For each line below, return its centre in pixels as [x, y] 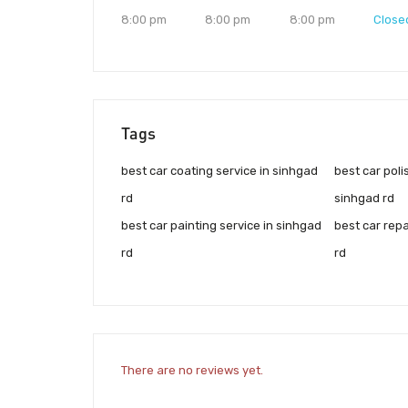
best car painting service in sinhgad [221, 226]
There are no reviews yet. [192, 370]
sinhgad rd [364, 199]
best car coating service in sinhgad [219, 171]
